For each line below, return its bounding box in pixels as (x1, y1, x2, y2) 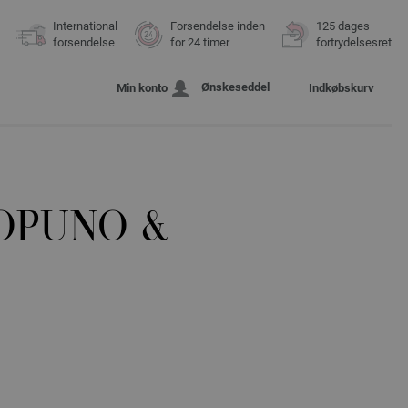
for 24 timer (170, 36, 229, 49)
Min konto (117, 81, 168, 96)
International (53, 19, 117, 33)
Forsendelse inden (170, 19, 265, 33)
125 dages (316, 19, 370, 33)
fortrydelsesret (316, 36, 392, 49)
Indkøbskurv (309, 81, 374, 96)
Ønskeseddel (201, 80, 270, 94)
